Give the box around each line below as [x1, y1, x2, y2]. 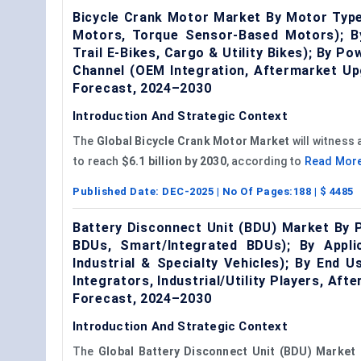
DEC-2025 [162, 185, 214, 197]
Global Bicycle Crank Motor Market [96, 134, 290, 147]
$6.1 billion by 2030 [121, 154, 226, 168]
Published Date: [73, 185, 162, 197]
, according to [226, 154, 305, 168]
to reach [73, 154, 122, 168]
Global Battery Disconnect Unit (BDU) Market [98, 344, 356, 358]
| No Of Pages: [214, 185, 293, 197]
